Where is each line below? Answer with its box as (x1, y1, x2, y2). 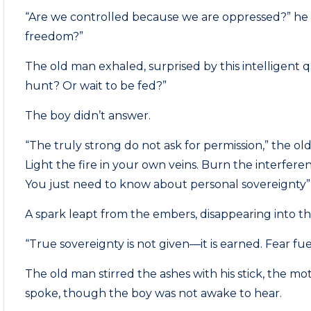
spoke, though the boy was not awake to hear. (25, 287, 283, 300)
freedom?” (25, 30, 84, 43)
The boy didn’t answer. (25, 109, 151, 122)
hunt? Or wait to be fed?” (25, 79, 167, 92)
